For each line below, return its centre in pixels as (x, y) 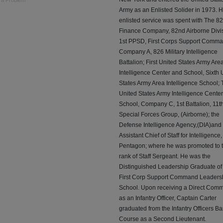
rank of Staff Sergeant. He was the (165, 157)
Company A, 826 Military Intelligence (168, 52)
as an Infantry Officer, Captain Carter (168, 198)
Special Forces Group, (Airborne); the (169, 115)
